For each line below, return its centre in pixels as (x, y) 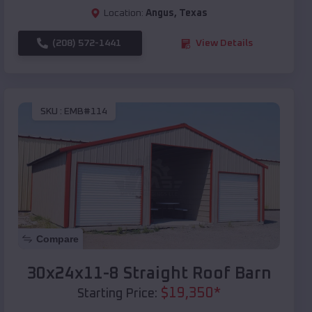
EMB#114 (86, 111)
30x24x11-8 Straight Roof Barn (149, 274)
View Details (224, 44)
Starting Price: (117, 294)
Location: (124, 14)
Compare (57, 239)
